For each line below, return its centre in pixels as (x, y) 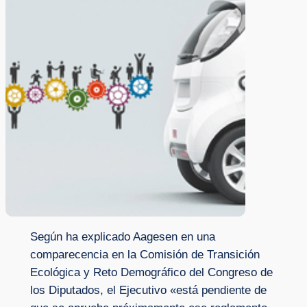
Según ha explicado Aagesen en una (122, 237)
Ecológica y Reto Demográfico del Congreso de (151, 273)
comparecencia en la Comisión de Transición (145, 255)
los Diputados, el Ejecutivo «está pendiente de (148, 291)
